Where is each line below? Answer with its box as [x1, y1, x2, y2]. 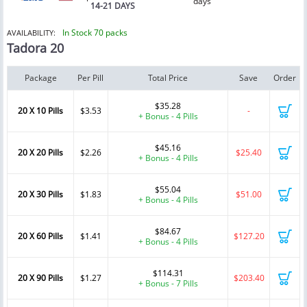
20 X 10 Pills [18, 105, 63, 117]
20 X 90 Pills [18, 272, 63, 284]
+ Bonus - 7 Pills [138, 278, 198, 290]
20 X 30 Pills [18, 188, 63, 201]
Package [24, 72, 57, 84]
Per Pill [77, 72, 103, 84]
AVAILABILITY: [7, 27, 56, 38]
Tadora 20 [7, 40, 64, 57]
